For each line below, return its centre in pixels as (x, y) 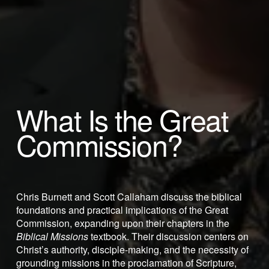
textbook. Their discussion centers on (168, 237)
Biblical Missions (52, 237)
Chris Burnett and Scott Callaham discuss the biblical (129, 197)
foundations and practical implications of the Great (122, 210)
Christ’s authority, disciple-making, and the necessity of (132, 250)
